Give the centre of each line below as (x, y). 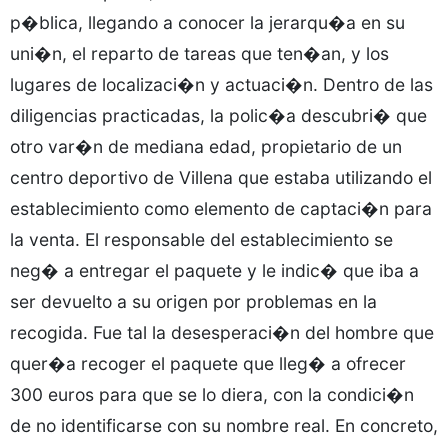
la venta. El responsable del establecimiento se (201, 239)
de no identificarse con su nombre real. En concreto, (224, 425)
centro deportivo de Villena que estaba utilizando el (221, 177)
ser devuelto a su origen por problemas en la (193, 301)
